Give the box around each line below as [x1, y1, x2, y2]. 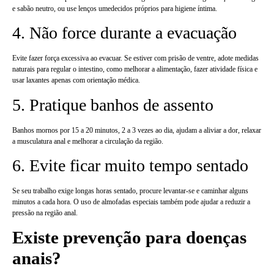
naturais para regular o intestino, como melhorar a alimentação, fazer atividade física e [12, 65, 257, 74]
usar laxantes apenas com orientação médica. [12, 76, 140, 85]
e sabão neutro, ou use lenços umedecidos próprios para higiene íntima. [12, 4, 217, 13]
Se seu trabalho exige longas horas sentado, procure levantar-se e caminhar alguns [12, 186, 248, 195]
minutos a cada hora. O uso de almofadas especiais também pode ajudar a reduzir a [12, 197, 250, 206]
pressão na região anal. [12, 208, 78, 217]
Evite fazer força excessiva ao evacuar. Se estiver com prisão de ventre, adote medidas [12, 54, 259, 63]
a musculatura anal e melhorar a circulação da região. [12, 136, 163, 146]
